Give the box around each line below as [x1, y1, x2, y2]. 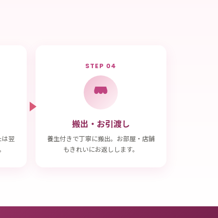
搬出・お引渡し [72, 117, 130, 129]
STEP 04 [85, 61, 117, 71]
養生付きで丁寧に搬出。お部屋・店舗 [47, 134, 155, 143]
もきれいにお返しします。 [63, 145, 139, 154]
